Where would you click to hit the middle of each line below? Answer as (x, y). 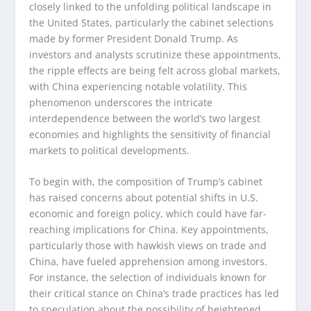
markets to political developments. (110, 150)
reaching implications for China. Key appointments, (149, 229)
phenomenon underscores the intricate (121, 102)
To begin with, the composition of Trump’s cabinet (146, 181)
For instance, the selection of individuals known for (148, 277)
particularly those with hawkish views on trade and (148, 245)
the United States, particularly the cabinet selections (152, 22)
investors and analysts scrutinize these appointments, (155, 54)
